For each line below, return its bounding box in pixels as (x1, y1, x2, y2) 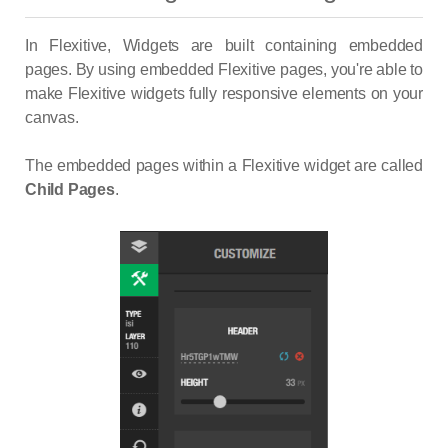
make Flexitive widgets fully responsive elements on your (25, 85, 423, 103)
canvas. (25, 109, 79, 127)
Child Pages (25, 181, 115, 199)
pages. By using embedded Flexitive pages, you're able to (25, 61, 423, 79)
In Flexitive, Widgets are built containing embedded (25, 37, 423, 55)
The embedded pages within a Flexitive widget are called (25, 157, 423, 175)
